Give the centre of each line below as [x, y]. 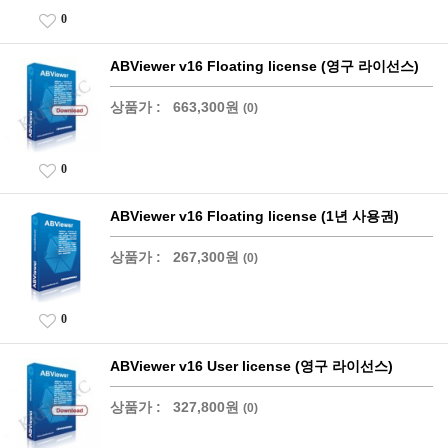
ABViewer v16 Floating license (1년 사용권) [254, 215]
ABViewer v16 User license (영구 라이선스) [251, 365]
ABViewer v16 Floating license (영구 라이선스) [264, 65]
